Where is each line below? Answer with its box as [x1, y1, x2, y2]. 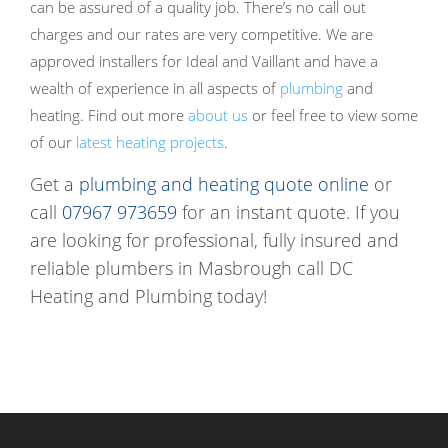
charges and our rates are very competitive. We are [30, 24, 373, 45]
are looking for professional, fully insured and [30, 228, 399, 253]
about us [184, 105, 252, 126]
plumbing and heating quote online [79, 172, 369, 197]
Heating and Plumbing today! [30, 284, 267, 309]
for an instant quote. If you [177, 200, 400, 225]
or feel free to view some [252, 105, 418, 126]
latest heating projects [76, 132, 224, 153]
